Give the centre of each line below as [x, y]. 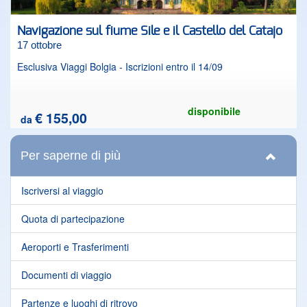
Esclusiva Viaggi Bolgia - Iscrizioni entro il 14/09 [120, 66]
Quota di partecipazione [73, 219]
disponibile [214, 111]
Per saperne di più [71, 156]
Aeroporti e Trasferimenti [75, 247]
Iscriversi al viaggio [62, 191]
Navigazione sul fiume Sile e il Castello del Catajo [150, 32]
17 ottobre [39, 45]
